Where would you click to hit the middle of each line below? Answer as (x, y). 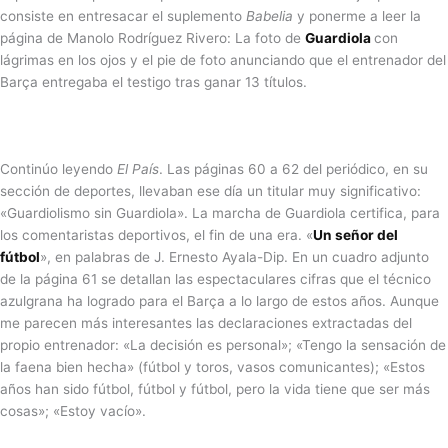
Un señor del (355, 235)
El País (138, 169)
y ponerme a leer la (357, 15)
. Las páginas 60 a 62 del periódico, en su (293, 169)
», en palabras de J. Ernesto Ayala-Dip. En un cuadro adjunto (234, 257)
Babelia (269, 15)
